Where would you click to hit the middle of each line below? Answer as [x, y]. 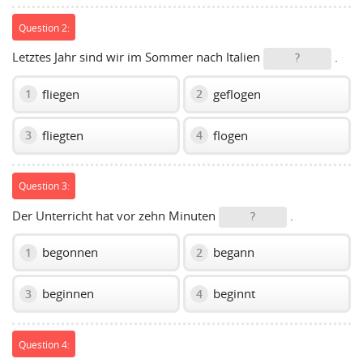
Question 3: [44, 186]
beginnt [233, 294]
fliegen [59, 94]
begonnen [68, 252]
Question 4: [44, 344]
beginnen [66, 294]
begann [232, 252]
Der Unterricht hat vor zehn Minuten [115, 215]
